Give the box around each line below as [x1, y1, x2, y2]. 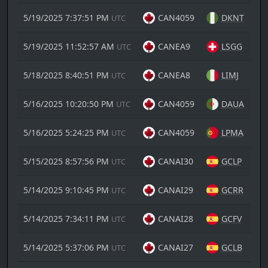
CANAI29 [157, 184, 193, 196]
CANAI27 [157, 242, 193, 254]
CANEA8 [157, 69, 190, 81]
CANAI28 [157, 213, 193, 225]
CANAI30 [157, 156, 193, 167]
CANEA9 [157, 41, 190, 53]
